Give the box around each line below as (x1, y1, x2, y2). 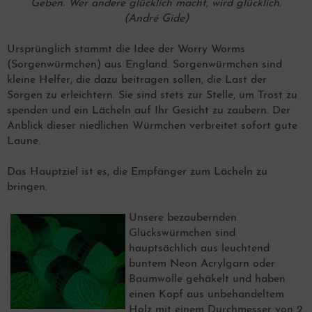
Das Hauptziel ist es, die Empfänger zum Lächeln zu (7, 166, 267, 178)
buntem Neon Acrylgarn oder (129, 258, 275, 270)
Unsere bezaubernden (129, 212, 237, 224)
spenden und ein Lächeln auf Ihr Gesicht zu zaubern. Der (7, 105, 290, 116)
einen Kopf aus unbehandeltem (129, 289, 284, 300)
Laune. (7, 136, 40, 147)
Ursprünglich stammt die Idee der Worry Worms (7, 44, 245, 55)
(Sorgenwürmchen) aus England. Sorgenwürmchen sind (7, 59, 282, 70)
